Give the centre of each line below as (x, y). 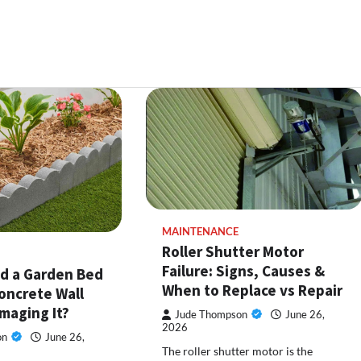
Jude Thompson (212, 315)
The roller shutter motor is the (238, 351)
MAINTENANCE (201, 232)
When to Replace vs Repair (253, 290)
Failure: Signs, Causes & (244, 271)
